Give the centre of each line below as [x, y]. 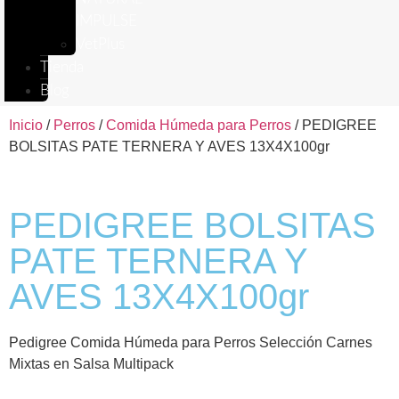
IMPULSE [106, 21]
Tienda [62, 67]
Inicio [26, 125]
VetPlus [100, 44]
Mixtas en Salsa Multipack [93, 364]
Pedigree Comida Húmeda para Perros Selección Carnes [191, 342]
